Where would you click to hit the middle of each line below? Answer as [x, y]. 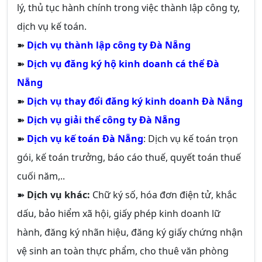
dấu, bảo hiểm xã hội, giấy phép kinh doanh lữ [119, 213]
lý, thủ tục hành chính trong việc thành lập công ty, [128, 8]
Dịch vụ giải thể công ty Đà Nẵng [104, 120]
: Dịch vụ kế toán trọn [191, 139]
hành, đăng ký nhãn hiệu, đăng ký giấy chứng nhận [130, 232]
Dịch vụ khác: [58, 195]
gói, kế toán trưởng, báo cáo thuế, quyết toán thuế [129, 157]
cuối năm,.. [41, 176]
